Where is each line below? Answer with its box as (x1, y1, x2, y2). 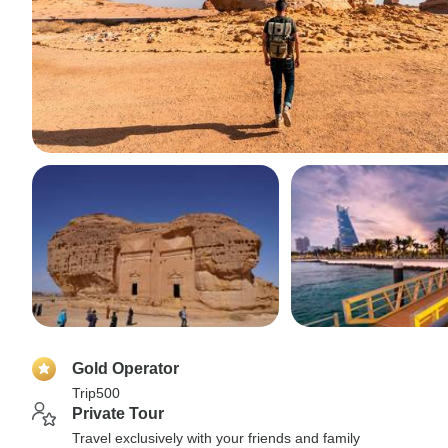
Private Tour (72, 405, 164, 422)
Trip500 (72, 385, 120, 401)
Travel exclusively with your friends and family (72, 430, 360, 446)
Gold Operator (72, 360, 179, 377)
